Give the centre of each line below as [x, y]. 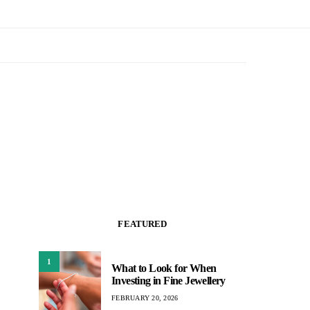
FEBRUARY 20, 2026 [145, 298]
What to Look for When [164, 268]
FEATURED [143, 224]
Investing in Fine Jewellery [168, 280]
